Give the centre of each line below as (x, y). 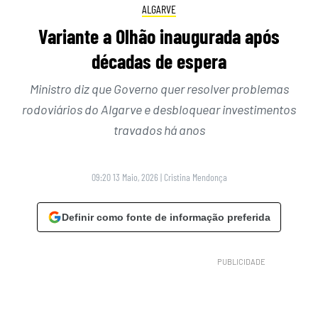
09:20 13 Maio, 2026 (125, 177)
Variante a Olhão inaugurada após (159, 37)
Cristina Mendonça (195, 177)
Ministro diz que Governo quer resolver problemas (159, 89)
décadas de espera (159, 61)
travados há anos (159, 130)
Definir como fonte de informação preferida (166, 218)
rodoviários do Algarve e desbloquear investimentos (159, 110)
